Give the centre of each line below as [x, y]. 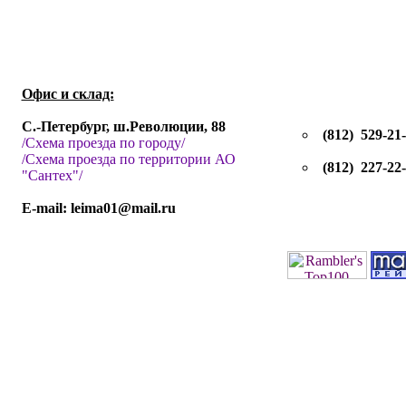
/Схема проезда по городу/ [103, 143]
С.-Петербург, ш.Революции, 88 [123, 126]
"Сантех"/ [52, 175]
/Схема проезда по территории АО [128, 159]
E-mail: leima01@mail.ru [98, 208]
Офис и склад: [68, 94]
